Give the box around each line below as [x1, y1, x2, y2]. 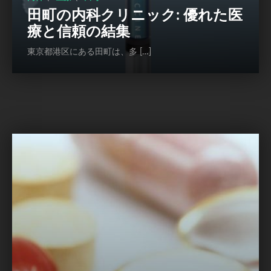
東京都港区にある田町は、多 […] [27, 48, 151, 57]
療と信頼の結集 [27, 25, 130, 40]
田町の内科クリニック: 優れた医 [27, 8, 243, 24]
